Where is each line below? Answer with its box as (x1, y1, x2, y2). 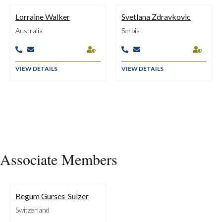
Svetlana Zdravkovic (121, 12, 191, 21)
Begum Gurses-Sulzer (15, 191, 89, 201)
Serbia (121, 26, 140, 35)
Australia (15, 26, 43, 35)
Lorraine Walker (15, 12, 70, 21)
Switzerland (15, 206, 50, 214)
